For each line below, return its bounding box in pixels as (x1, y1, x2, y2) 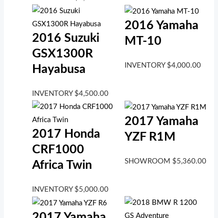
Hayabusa (32, 63, 86, 76)
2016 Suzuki (32, 32, 100, 45)
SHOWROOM (124, 158, 172, 165)
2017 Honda (32, 128, 101, 141)
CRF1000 (32, 144, 85, 156)
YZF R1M (124, 131, 176, 144)
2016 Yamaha (124, 19, 199, 32)
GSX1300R (32, 48, 93, 60)
